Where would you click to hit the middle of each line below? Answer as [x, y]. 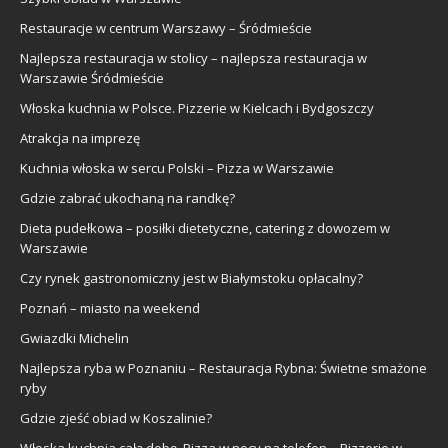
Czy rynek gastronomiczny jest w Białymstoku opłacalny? [191, 277]
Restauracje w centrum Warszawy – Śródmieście [166, 27]
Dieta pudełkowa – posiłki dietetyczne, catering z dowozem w [205, 227]
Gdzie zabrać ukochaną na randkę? [127, 197]
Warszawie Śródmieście [92, 77]
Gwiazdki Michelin [74, 337]
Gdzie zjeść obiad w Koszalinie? [116, 417]
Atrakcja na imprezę [80, 137]
